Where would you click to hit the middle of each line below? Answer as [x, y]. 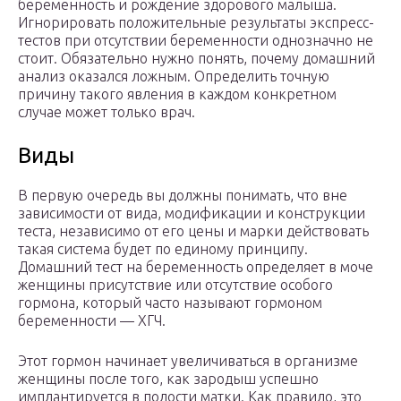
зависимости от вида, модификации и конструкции [192, 213]
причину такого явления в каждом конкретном [177, 94]
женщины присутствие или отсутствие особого [175, 285]
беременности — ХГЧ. [92, 321]
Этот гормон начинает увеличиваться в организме [188, 361]
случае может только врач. [107, 112]
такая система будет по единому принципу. [163, 249]
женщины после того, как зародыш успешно [168, 379]
